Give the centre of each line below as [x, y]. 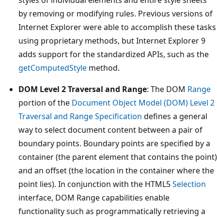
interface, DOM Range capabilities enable [94, 198]
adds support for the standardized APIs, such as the [114, 54]
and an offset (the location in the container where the [116, 171]
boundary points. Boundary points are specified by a [114, 144]
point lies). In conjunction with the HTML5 [95, 184]
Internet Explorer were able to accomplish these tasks [117, 27]
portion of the [45, 103]
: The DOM [167, 89]
